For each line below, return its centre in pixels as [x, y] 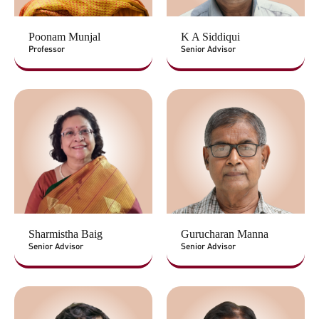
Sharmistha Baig [66, 234]
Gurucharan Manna [225, 234]
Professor [47, 49]
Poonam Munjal [64, 37]
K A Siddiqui [210, 37]
